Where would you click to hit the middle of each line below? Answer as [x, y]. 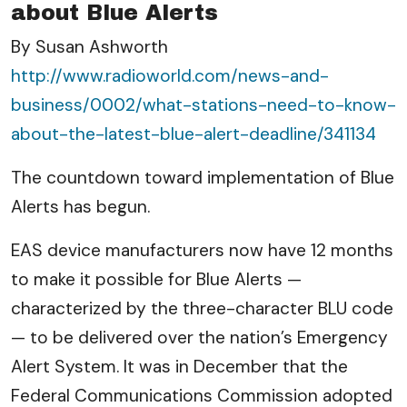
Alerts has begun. [80, 207]
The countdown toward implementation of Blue [203, 178]
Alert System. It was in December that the [179, 367]
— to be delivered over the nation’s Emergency [199, 338]
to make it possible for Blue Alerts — [156, 279]
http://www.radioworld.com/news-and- [170, 76]
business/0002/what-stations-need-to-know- [203, 105]
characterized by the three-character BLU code [202, 308]
